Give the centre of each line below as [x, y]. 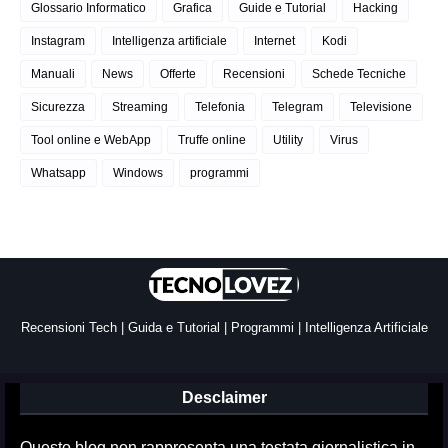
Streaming [140, 107]
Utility [288, 140]
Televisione [381, 107]
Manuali [53, 74]
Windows [138, 173]
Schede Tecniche [359, 74]
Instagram [58, 41]
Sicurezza [58, 107]
